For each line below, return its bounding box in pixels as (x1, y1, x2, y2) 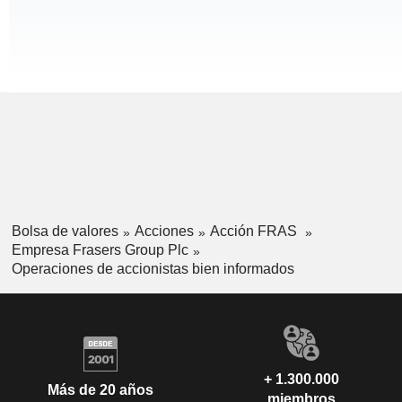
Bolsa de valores (11, 223, 118, 240)
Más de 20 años (48, 382, 153, 398)
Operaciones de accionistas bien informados (11, 260, 294, 276)
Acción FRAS (209, 223, 301, 240)
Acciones (134, 223, 194, 240)
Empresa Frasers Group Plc (11, 241, 188, 258)
